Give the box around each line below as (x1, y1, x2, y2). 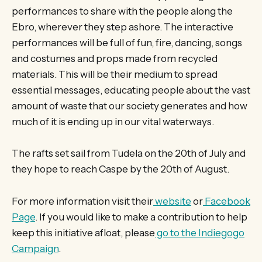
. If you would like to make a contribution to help (35, 211, 247, 223)
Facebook (203, 195, 250, 207)
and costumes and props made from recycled (12, 53, 218, 65)
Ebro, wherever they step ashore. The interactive (12, 21, 233, 33)
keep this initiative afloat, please (12, 226, 155, 239)
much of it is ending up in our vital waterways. (12, 116, 214, 128)
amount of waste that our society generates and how (12, 100, 247, 112)
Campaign (12, 242, 58, 254)
